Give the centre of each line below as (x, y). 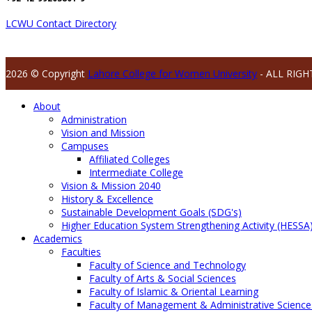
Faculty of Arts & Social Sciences (163, 279)
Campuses (85, 146)
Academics (58, 239)
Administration (94, 120)
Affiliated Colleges (130, 159)
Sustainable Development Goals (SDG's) (151, 212)
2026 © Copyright (47, 74)
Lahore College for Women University (172, 74)
